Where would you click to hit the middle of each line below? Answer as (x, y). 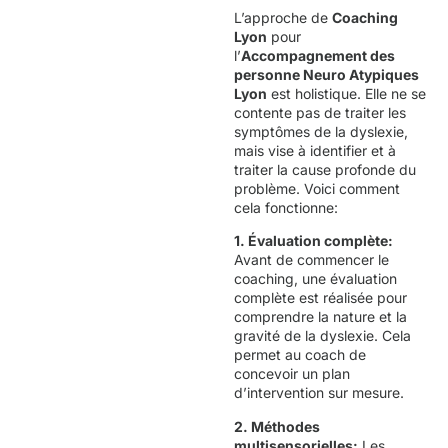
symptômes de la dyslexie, (321, 131)
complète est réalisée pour (320, 298)
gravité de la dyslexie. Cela (322, 336)
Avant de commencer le (311, 260)
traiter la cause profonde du (325, 169)
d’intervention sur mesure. (319, 393)
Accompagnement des (318, 55)
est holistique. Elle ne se (346, 93)
